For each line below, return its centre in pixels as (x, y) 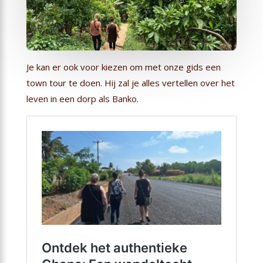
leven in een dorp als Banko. (82, 99)
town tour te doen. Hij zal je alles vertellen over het (130, 83)
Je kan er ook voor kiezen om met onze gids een (123, 67)
